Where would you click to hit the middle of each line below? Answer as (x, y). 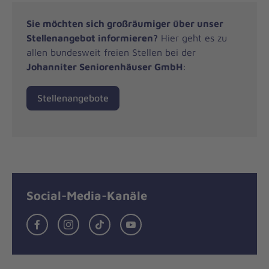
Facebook (67, 221)
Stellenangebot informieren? (92, 38)
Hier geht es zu (192, 38)
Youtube (158, 221)
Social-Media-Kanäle (87, 195)
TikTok (123, 221)
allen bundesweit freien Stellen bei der (111, 52)
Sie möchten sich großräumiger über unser (125, 23)
